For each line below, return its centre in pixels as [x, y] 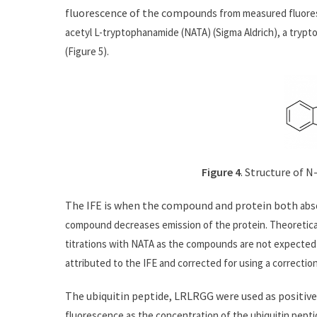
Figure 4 [221, 172]
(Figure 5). [88, 51]
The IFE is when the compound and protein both [183, 206]
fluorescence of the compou [133, 12]
